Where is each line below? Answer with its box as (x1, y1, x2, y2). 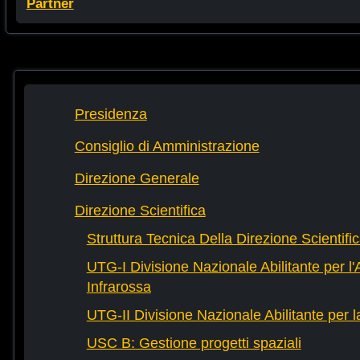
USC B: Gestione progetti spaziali (86, 335, 301, 352)
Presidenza (74, 106, 147, 123)
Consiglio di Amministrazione (74, 138, 260, 155)
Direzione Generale (74, 170, 199, 187)
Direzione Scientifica (74, 202, 206, 219)
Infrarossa (86, 279, 151, 296)
